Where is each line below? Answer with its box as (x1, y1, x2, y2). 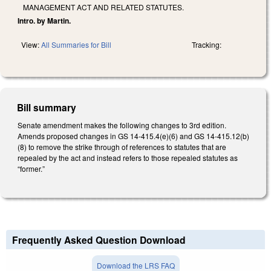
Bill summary (17, 100, 77, 114)
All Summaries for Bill (41, 39, 111, 50)
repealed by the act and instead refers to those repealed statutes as (18, 152, 238, 163)
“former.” (18, 163, 45, 174)
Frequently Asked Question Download (12, 233, 186, 247)
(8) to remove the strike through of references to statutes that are (18, 141, 226, 152)
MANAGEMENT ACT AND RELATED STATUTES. (23, 1, 184, 12)
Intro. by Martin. (18, 15, 71, 26)
